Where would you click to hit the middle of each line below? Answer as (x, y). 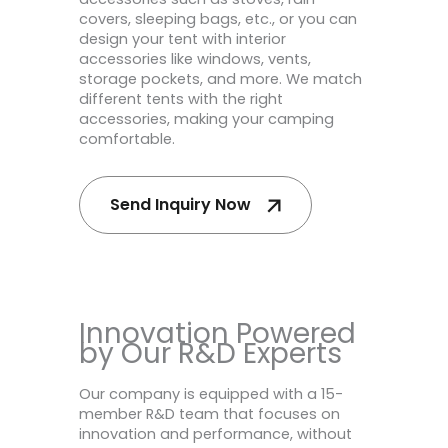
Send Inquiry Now (180, 205)
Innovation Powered (217, 334)
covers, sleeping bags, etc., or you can (218, 18)
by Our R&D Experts (210, 354)
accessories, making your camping (206, 118)
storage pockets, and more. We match (220, 78)
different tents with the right (181, 98)
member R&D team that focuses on (209, 414)
